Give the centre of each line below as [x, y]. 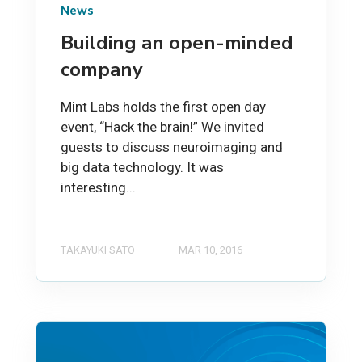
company [102, 69]
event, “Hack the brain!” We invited [162, 126]
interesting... [98, 187]
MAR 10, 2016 [210, 250]
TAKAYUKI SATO [98, 250]
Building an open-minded [177, 42]
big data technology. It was [142, 167]
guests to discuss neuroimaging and [172, 147]
